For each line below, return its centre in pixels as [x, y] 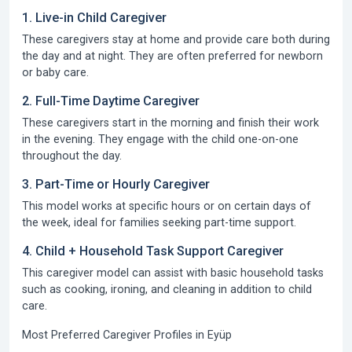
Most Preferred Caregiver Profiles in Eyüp [127, 335]
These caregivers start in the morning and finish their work [170, 123]
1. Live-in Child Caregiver [94, 18]
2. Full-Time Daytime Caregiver [111, 101]
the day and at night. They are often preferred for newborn [172, 56]
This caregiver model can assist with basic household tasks [173, 273]
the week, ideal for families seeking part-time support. [159, 222]
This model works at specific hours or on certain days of [167, 206]
